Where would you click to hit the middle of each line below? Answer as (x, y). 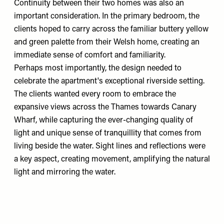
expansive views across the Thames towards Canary (105, 107)
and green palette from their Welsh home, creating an (107, 42)
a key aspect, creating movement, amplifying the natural (112, 159)
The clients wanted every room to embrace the (95, 94)
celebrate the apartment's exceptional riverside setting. (109, 81)
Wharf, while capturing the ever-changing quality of (103, 120)
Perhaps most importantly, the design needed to (98, 68)
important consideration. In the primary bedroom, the (107, 16)
